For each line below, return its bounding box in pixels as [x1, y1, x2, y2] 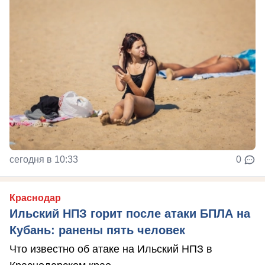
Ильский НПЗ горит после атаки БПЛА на [9, 207, 250, 220]
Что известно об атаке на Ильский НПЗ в [9, 243, 212, 255]
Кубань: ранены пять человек [9, 224, 185, 237]
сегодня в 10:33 [9, 154, 78, 164]
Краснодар [9, 193, 61, 203]
